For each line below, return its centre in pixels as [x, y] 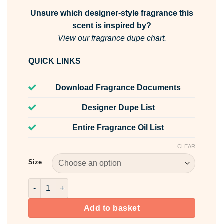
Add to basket [112, 208]
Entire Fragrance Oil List [118, 127]
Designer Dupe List [118, 107]
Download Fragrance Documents [118, 87]
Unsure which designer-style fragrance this [112, 13]
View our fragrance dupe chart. [112, 38]
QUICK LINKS [54, 61]
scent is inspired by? [112, 26]
